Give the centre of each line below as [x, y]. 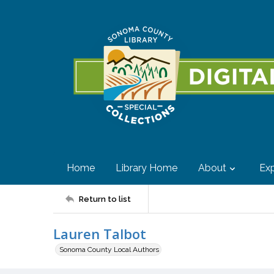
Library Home [146, 168]
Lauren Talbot [100, 234]
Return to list [105, 199]
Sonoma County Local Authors [109, 250]
